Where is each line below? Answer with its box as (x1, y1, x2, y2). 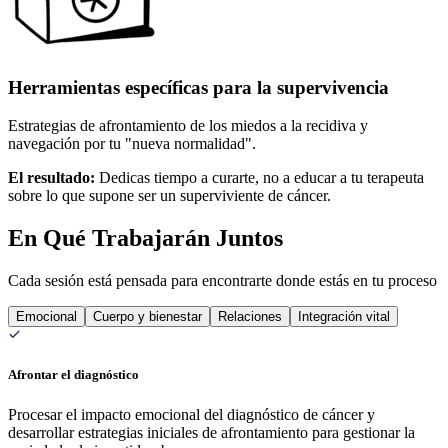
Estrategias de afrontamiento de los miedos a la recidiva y (8, 117, 368, 135)
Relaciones (218, 309, 282, 325)
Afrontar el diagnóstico (8, 367, 139, 383)
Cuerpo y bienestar (93, 309, 202, 325)
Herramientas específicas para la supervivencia (8, 76, 389, 98)
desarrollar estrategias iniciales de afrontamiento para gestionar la (8, 423, 415, 441)
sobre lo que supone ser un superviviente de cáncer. (8, 187, 331, 205)
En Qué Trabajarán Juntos (8, 225, 283, 252)
